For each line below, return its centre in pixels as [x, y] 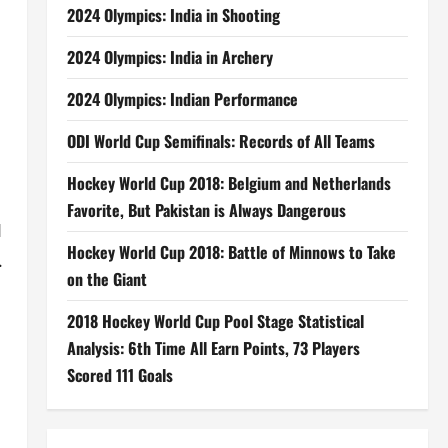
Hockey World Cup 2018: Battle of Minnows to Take [231, 252]
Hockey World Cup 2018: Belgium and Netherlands [228, 183]
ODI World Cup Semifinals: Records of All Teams [220, 141]
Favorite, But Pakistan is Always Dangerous [206, 210]
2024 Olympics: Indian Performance [182, 99]
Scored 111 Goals [119, 375]
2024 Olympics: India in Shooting [173, 15]
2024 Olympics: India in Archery [169, 57]
